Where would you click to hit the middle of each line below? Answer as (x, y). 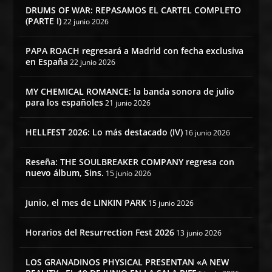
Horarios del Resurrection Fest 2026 (100, 233)
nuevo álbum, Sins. (65, 173)
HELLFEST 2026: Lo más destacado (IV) (104, 132)
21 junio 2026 (128, 103)
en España (47, 62)
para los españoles (65, 103)
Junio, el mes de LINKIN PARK (86, 203)
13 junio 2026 (199, 233)
